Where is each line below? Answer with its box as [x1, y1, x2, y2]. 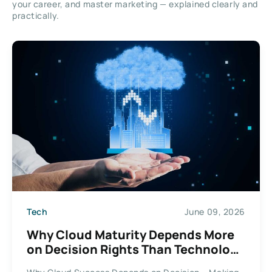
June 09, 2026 [184, 206, 245, 217]
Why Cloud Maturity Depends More [27, 226, 234, 243]
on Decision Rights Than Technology [27, 240, 244, 257]
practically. [12, 9, 59, 21]
